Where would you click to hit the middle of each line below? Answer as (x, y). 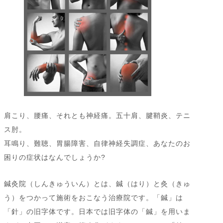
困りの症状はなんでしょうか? (55, 158)
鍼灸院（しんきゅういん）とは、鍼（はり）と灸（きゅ (97, 184)
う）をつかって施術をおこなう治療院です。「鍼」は (94, 198)
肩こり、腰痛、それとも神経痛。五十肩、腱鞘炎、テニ (97, 116)
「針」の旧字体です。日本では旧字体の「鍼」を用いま (97, 212)
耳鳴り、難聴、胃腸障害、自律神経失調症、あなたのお (97, 144)
